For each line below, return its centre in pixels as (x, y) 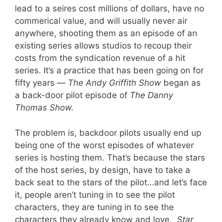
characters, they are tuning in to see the (94, 207)
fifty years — (41, 83)
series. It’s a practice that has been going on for (109, 71)
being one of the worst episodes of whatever (104, 145)
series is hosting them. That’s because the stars (110, 157)
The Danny (151, 95)
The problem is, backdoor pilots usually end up (108, 133)
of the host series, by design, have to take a (103, 170)
